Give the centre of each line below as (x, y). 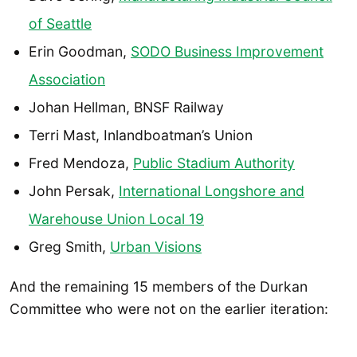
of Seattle (60, 23)
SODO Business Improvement (227, 51)
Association (67, 79)
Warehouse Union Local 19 (116, 218)
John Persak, (74, 190)
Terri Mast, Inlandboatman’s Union (141, 135)
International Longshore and (212, 190)
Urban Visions (156, 246)
